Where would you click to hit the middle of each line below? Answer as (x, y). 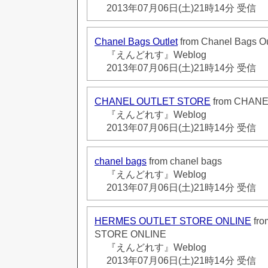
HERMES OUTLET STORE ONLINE (173, 221)
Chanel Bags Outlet (136, 41)
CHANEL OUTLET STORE (153, 101)
